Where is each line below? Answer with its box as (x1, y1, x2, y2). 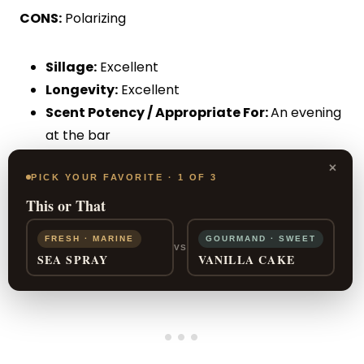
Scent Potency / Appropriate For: (45, 102, 271, 122)
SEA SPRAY (37, 250, 109, 268)
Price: (45, 148, 83, 167)
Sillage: (45, 57, 97, 76)
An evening (271, 102, 341, 122)
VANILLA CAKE (197, 250, 295, 268)
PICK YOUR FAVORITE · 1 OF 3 (31, 172, 218, 182)
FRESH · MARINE (44, 233, 134, 243)
